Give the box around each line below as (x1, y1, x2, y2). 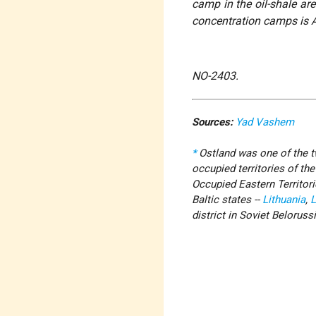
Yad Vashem (236, 116, 295, 129)
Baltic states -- (192, 193, 263, 207)
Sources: (192, 116, 233, 129)
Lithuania (262, 193, 306, 207)
